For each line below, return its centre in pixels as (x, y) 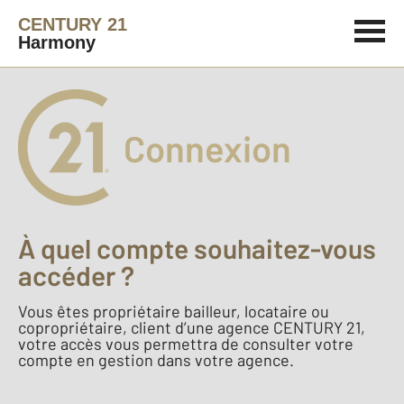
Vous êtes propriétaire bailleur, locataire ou (174, 311)
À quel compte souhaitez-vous (197, 248)
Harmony (57, 42)
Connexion (207, 147)
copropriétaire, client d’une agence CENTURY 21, (192, 327)
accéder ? (76, 275)
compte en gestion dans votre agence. (156, 360)
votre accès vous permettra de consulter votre (186, 344)
